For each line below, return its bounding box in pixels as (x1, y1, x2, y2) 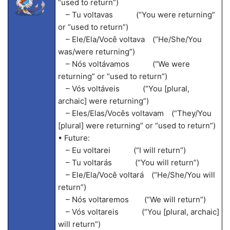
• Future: (57, 133, 90, 143)
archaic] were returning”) (57, 96, 149, 106)
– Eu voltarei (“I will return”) (57, 145, 186, 155)
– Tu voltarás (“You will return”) (57, 158, 199, 167)
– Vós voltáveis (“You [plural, (57, 84, 189, 93)
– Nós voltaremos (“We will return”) (57, 195, 206, 204)
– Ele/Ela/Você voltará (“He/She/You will (57, 170, 215, 180)
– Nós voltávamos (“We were (57, 59, 190, 69)
